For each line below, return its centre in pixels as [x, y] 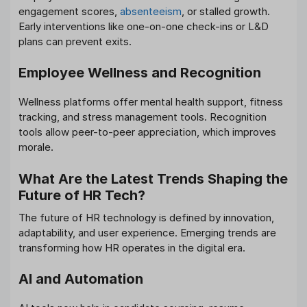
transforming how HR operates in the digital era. [132, 247]
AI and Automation [81, 279]
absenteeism [151, 11]
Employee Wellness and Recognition [140, 73]
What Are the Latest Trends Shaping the [153, 179]
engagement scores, [69, 11]
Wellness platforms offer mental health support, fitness [151, 102]
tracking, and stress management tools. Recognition [143, 117]
